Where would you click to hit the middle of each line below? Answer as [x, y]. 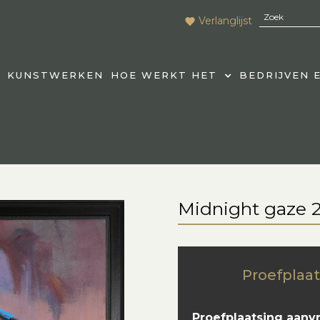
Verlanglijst [225, 21]
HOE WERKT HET [164, 75]
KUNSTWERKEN [55, 75]
